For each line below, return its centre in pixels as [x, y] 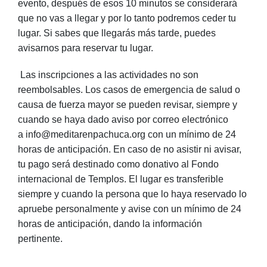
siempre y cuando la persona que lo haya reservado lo [132, 194]
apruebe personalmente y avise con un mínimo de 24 [130, 209]
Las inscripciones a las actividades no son [109, 75]
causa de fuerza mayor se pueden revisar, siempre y [128, 105]
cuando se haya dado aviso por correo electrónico [123, 119]
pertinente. [41, 239]
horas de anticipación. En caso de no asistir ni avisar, [130, 149]
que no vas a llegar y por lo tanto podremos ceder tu [127, 18]
